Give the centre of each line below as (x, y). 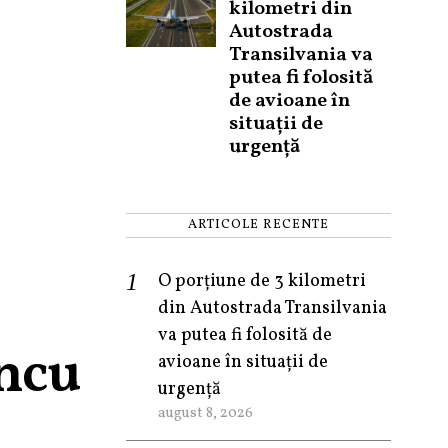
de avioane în (289, 101)
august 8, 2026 (205, 413)
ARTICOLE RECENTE (258, 225)
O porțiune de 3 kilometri (262, 281)
